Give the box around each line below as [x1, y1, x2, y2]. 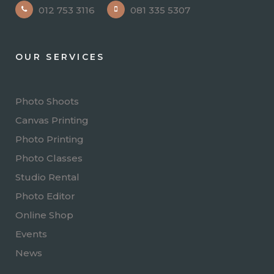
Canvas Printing [15, 114, 89, 126]
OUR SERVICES [15, 51, 105, 62]
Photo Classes [15, 152, 83, 164]
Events [15, 228, 47, 240]
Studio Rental [15, 171, 80, 183]
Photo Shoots [15, 95, 79, 107]
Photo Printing [15, 133, 84, 145]
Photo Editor [15, 190, 75, 202]
